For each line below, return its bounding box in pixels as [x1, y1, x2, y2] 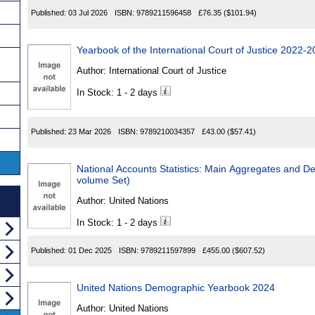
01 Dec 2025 [68, 246, 112, 255]
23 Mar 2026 [68, 127, 111, 136]
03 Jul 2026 [68, 8, 108, 18]
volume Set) [77, 174, 130, 186]
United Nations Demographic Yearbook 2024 [77, 282, 275, 294]
